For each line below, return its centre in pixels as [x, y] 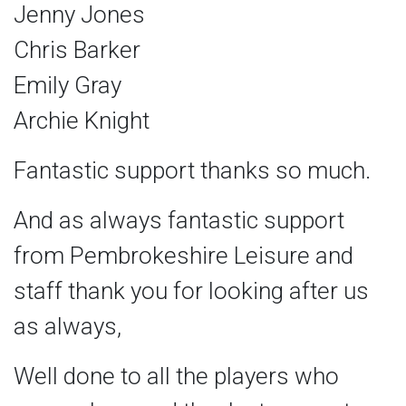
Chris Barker [77, 50]
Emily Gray [68, 86]
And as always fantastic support [179, 221]
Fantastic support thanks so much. [192, 171]
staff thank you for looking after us [191, 291]
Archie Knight [82, 121]
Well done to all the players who [176, 377]
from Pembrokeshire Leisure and [184, 256]
